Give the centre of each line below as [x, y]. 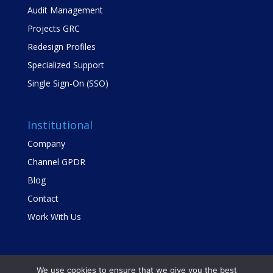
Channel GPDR [56, 162]
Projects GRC [53, 29]
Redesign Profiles [61, 47]
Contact [43, 199]
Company [46, 144]
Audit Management [65, 10]
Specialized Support [66, 65]
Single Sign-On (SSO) [68, 83]
